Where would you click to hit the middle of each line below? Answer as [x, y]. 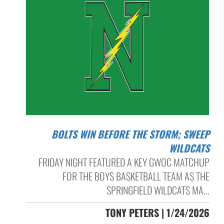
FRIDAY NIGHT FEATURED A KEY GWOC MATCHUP [124, 162]
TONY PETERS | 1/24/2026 [157, 213]
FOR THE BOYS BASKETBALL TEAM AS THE [136, 176]
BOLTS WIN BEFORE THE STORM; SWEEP [54, 134]
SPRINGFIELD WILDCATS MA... [158, 190]
